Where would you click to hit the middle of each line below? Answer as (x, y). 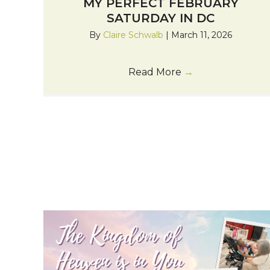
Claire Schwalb (135, 35)
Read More (156, 72)
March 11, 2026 (202, 35)
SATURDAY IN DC (161, 18)
